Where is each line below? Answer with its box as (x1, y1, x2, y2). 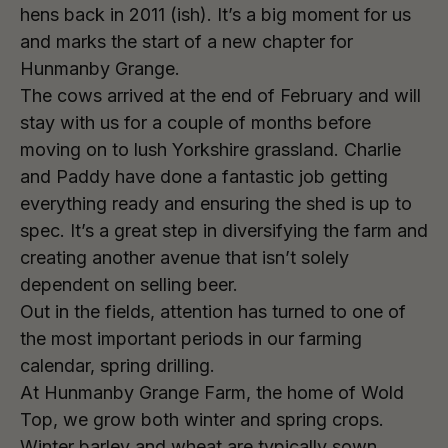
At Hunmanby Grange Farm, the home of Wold (20, 382, 404, 403)
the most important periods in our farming (20, 328, 362, 349)
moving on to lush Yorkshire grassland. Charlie (20, 139, 401, 160)
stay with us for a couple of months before (20, 112, 371, 133)
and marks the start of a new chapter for (20, 31, 353, 52)
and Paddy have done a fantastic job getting (20, 166, 388, 187)
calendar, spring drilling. (20, 355, 215, 376)
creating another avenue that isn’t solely (20, 247, 349, 268)
